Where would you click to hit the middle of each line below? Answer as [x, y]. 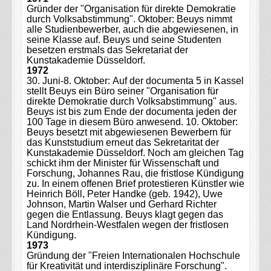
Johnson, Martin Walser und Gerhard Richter [121, 204]
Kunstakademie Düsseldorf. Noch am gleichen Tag [135, 152]
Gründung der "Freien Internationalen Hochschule [133, 255]
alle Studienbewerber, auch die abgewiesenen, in [132, 29]
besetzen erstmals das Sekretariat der [107, 50]
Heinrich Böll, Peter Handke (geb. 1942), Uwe [124, 194]
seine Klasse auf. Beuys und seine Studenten [124, 39]
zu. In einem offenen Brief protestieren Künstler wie [135, 183]
